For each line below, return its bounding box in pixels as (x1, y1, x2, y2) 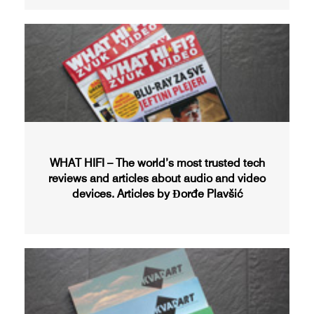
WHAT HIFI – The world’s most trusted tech (49, 156, 265, 170)
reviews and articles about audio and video (48, 171, 266, 185)
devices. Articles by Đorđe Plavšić (71, 186, 243, 200)
